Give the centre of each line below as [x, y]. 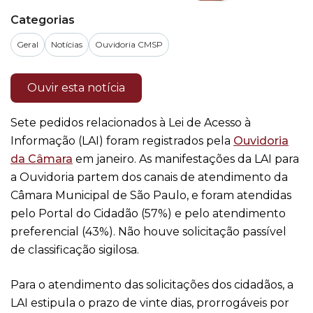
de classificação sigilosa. [75, 250]
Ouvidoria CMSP [129, 44]
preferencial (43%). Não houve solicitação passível [148, 232]
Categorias [43, 20]
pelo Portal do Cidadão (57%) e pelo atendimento [148, 213]
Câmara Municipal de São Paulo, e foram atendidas [151, 195]
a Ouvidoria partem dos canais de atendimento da [149, 177]
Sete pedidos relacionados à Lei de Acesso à [131, 123]
